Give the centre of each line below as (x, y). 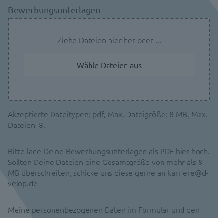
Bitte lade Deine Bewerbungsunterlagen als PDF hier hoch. (109, 151)
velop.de (23, 183)
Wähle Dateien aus (109, 65)
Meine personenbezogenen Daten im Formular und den (104, 209)
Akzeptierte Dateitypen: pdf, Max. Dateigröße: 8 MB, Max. (108, 114)
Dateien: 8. (27, 125)
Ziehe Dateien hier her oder (106, 40)
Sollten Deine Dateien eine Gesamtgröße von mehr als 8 (105, 162)
